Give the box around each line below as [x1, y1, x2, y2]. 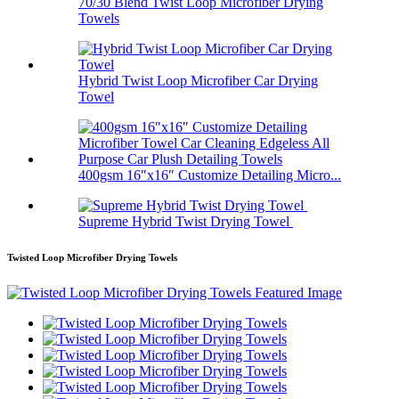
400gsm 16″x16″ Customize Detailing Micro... [78, 167, 341, 183]
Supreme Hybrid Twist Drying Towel [78, 214, 293, 230]
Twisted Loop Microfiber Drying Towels [7, 252, 177, 264]
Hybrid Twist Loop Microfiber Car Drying [78, 73, 318, 89]
